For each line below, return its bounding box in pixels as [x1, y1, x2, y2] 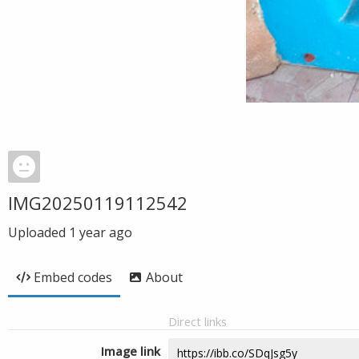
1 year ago [69, 224, 132, 241]
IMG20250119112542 [8, 191, 188, 215]
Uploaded [8, 224, 69, 241]
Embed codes [34, 268, 112, 286]
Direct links [168, 313, 227, 329]
